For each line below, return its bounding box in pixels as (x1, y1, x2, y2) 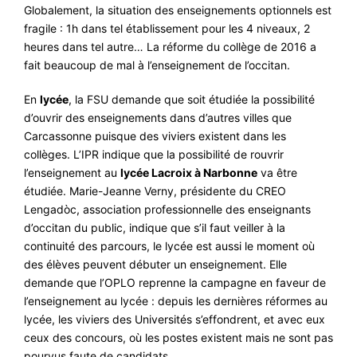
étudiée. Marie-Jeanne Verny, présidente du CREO (24, 184, 286, 198)
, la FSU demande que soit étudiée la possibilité (69, 92, 315, 107)
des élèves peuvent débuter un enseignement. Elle (24, 257, 287, 272)
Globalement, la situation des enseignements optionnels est (24, 3, 331, 18)
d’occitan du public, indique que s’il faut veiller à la (24, 221, 285, 235)
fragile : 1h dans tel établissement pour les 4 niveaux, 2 (24, 22, 310, 36)
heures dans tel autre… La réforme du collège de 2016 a (24, 40, 316, 54)
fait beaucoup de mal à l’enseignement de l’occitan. (24, 58, 290, 73)
